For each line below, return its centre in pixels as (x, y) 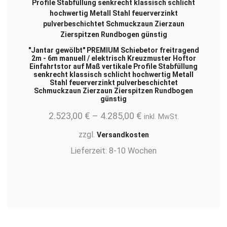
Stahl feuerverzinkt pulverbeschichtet (113, 83)
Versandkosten (123, 135)
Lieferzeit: (90, 151)
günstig (113, 99)
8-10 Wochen (133, 151)
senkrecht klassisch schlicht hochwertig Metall (113, 75)
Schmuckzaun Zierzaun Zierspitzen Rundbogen (113, 91)
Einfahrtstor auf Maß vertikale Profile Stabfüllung (113, 67)
